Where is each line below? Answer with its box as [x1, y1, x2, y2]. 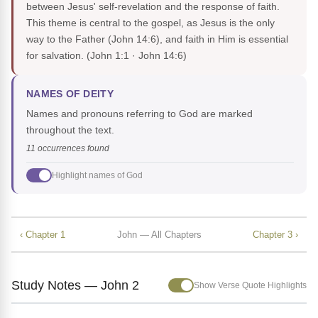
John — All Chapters [116, 229, 202, 240]
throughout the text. [26, 124, 114, 136]
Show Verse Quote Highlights [194, 280, 307, 290]
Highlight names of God [52, 170, 143, 180]
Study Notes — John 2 [11, 278, 139, 293]
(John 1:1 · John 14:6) [87, 50, 187, 62]
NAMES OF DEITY [26, 89, 114, 100]
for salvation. [26, 50, 87, 62]
